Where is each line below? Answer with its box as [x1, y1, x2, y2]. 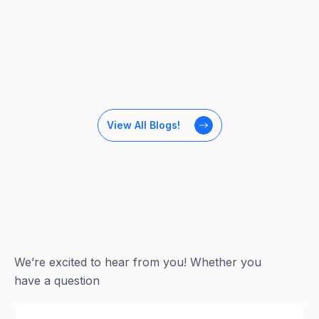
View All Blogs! [106, 118, 180, 131]
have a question [14, 273, 100, 288]
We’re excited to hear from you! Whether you [14, 254, 261, 269]
